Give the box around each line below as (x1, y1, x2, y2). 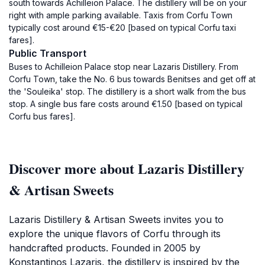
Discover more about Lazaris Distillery (9, 158, 244, 179)
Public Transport (9, 47, 86, 59)
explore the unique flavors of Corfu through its (9, 228, 221, 240)
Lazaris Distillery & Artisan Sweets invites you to (9, 214, 224, 225)
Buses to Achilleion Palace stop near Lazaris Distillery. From (9, 62, 238, 72)
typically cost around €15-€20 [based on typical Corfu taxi (9, 22, 236, 33)
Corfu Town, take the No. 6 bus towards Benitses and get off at (9, 74, 256, 84)
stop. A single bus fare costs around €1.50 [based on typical (9, 99, 243, 109)
